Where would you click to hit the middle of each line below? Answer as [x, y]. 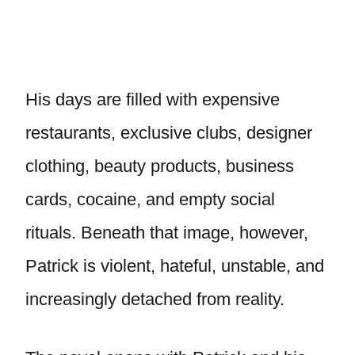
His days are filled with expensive [153, 99]
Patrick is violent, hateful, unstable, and [175, 266]
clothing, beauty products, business [160, 166]
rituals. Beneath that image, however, [167, 233]
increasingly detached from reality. [155, 299]
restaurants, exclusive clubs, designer [169, 133]
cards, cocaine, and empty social [150, 199]
